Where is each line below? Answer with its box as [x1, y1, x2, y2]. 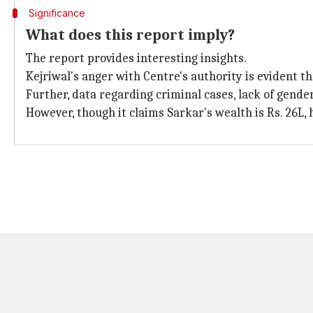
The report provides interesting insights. [26, 51, 247, 66]
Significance [28, 7, 85, 19]
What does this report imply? [26, 26, 235, 44]
